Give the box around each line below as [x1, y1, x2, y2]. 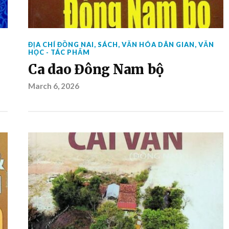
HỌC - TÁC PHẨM [28, 48, 90, 56]
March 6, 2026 [28, 81, 79, 90]
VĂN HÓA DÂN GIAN [121, 40, 195, 49]
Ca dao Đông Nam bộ [28, 61, 164, 78]
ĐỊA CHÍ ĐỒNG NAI [28, 40, 94, 49]
